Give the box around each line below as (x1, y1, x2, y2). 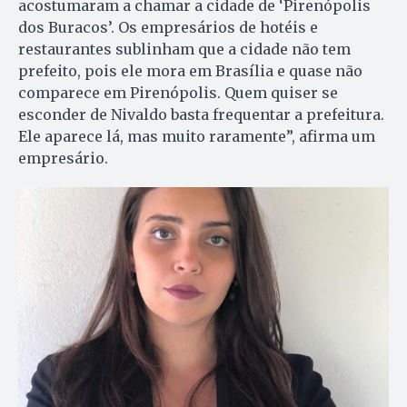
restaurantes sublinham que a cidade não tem (18, 39, 351, 58)
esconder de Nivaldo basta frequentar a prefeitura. (18, 104, 384, 124)
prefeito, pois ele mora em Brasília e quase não (18, 61, 362, 80)
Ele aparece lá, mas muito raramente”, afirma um (18, 126, 375, 145)
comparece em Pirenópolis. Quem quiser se (18, 83, 338, 102)
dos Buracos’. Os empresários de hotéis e (18, 17, 318, 36)
